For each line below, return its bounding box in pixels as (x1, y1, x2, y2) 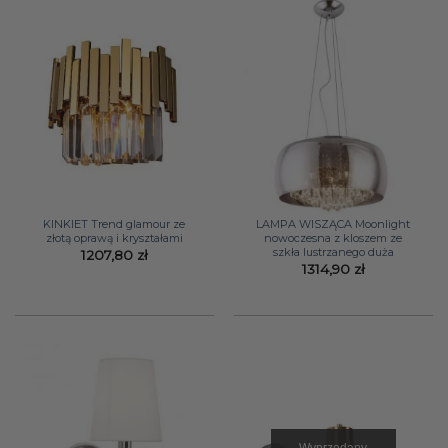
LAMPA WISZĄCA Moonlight (256, 216, 411, 231)
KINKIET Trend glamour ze (43, 216, 186, 231)
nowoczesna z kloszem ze (264, 230, 403, 245)
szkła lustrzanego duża (272, 244, 394, 259)
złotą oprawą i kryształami (45, 230, 183, 245)
